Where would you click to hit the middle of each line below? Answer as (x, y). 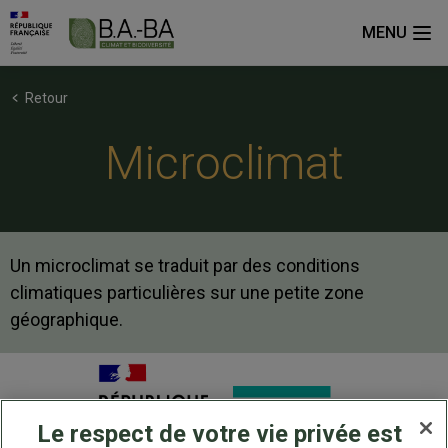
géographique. (66, 319)
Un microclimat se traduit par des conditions (185, 265)
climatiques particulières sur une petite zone (187, 292)
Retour (46, 97)
